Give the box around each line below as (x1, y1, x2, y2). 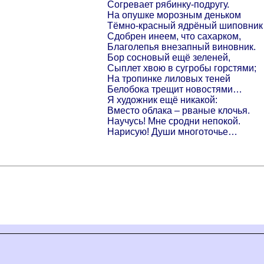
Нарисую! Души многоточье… (107, 126, 237, 137)
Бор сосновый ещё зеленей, (107, 52, 230, 62)
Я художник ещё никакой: (107, 94, 217, 105)
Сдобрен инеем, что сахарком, (107, 31, 241, 41)
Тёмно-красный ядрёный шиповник (107, 20, 263, 31)
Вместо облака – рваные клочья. (107, 105, 250, 115)
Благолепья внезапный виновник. (107, 41, 256, 52)
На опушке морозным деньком (107, 9, 241, 20)
